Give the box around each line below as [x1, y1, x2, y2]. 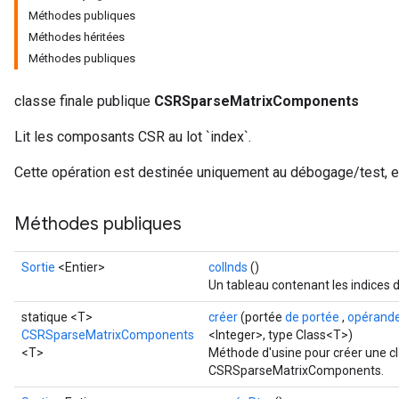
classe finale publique [14, 93, 154, 110]
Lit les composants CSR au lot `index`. [14, 128, 251, 145]
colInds [208, 260, 248, 274]
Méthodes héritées [28, 30, 125, 44]
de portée [285, 310, 339, 324]
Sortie [21, 260, 55, 274]
